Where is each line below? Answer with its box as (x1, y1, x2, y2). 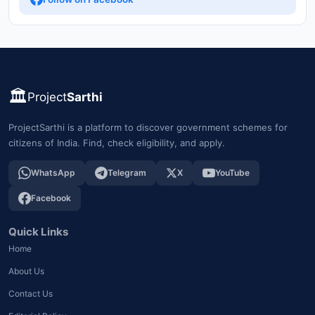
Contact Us (8, 288, 53, 299)
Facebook (31, 192, 71, 203)
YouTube (215, 167, 250, 178)
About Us (8, 265, 44, 276)
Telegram (108, 167, 146, 178)
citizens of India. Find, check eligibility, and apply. (8, 136, 225, 148)
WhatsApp (31, 167, 75, 178)
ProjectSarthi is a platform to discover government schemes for (8, 121, 288, 133)
